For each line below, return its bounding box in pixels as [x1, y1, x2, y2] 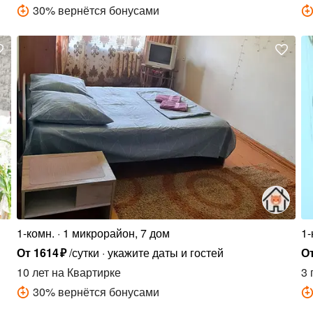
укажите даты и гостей [107, 244, 224, 261]
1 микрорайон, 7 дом [63, 224, 170, 241]
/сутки [68, 244, 99, 261]
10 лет [17, 263, 50, 280]
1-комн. [17, 224, 55, 241]
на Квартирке [49, 263, 122, 280]
